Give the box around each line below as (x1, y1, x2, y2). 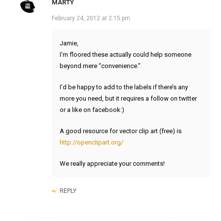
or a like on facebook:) (59, 106, 124, 114)
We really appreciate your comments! (59, 160, 165, 168)
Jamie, (59, 39, 78, 47)
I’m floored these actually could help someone (59, 51, 191, 59)
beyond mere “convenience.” (59, 62, 141, 70)
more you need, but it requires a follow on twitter (59, 95, 197, 103)
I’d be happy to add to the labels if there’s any (59, 83, 188, 91)
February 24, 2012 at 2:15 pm (51, 15, 130, 22)
